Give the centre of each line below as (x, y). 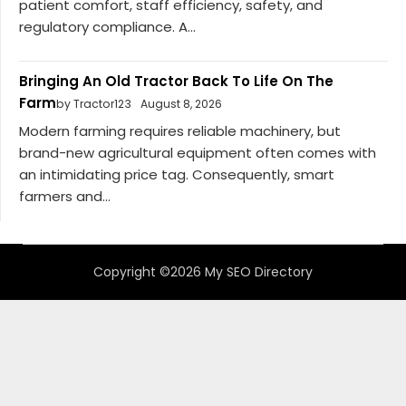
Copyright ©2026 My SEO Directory (203, 272)
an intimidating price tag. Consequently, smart (177, 175)
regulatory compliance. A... (107, 26)
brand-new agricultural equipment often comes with (198, 153)
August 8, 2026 (181, 103)
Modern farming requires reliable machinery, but (180, 131)
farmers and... (65, 197)
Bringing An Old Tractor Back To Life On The (176, 81)
